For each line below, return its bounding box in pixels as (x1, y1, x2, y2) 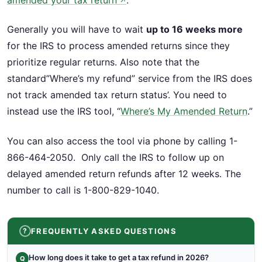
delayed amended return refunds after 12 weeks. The (7, 167, 241, 180)
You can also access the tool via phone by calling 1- (7, 135, 237, 147)
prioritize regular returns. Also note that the (7, 56, 199, 68)
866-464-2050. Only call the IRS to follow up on (7, 151, 224, 163)
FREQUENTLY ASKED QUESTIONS (31, 226, 177, 236)
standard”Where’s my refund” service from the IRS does (7, 73, 252, 85)
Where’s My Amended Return (120, 105, 247, 118)
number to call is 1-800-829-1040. (7, 184, 159, 196)
